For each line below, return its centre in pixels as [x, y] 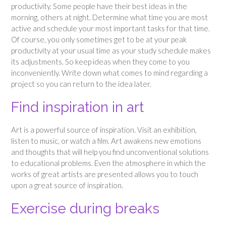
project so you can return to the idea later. [81, 83]
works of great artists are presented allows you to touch [105, 174]
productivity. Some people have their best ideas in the [99, 6]
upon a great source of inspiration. [67, 185]
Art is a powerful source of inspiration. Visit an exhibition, [104, 129]
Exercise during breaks [85, 209]
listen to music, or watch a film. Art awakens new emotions [106, 140]
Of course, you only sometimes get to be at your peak [99, 39]
